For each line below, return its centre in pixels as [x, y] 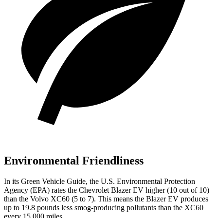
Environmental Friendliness [74, 160]
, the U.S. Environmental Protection [140, 181]
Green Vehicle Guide [53, 181]
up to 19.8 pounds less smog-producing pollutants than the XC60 [104, 207]
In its [12, 181]
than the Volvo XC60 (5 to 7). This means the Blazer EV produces [106, 199]
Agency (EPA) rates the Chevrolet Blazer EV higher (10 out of [101, 190]
